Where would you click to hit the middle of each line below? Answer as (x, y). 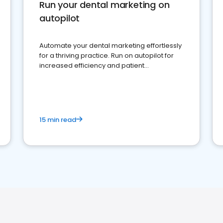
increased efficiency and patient (92, 65)
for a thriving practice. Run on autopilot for (107, 56)
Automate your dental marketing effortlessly (111, 46)
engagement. (62, 75)
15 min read (58, 120)
